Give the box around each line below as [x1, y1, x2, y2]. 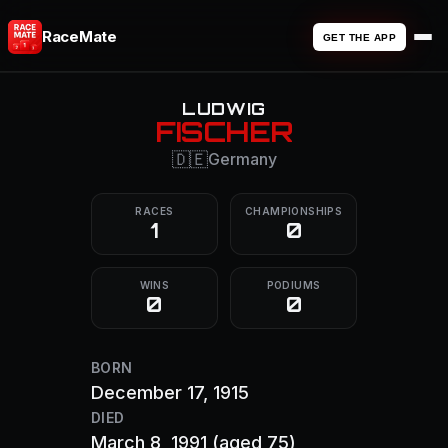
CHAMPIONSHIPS [245, 205, 343, 217]
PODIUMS [266, 279, 321, 291]
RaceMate [42, 27, 117, 46]
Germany [207, 149, 277, 169]
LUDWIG [181, 98, 267, 119]
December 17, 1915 [90, 382, 249, 403]
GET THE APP [322, 31, 396, 43]
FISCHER [155, 114, 293, 149]
